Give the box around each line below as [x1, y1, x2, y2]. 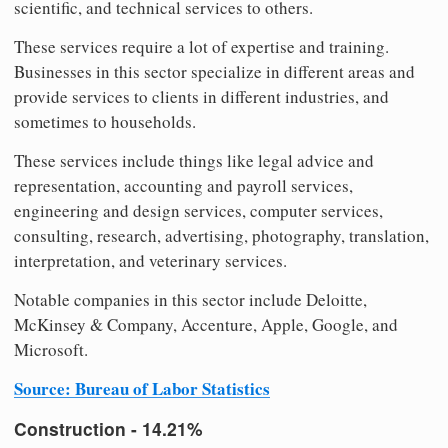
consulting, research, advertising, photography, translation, [14, 223, 429, 247]
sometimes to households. [14, 109, 196, 133]
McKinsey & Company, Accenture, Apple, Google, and [14, 312, 398, 336]
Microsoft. [14, 337, 88, 361]
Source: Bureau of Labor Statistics [14, 375, 270, 401]
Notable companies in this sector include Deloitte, [14, 287, 367, 311]
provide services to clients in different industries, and [14, 84, 389, 108]
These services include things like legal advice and [14, 148, 374, 172]
